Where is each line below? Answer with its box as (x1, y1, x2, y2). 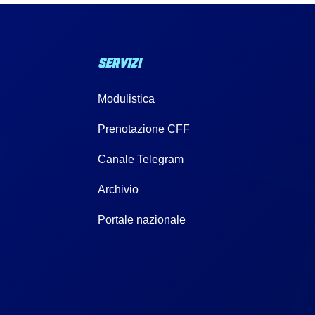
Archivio (98, 184, 139, 196)
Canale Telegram (98, 153, 184, 166)
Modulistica (98, 93, 155, 105)
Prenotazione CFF (98, 123, 191, 136)
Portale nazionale (98, 214, 186, 226)
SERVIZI (98, 55, 141, 70)
